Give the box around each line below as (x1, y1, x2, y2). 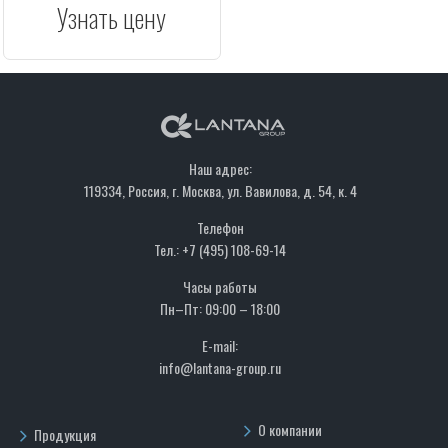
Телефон (196, 217, 244, 238)
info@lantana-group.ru (159, 357, 282, 378)
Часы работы (183, 276, 258, 297)
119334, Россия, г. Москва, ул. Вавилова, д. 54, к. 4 (83, 180, 357, 201)
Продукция (34, 424, 96, 445)
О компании (258, 419, 322, 440)
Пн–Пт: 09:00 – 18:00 (160, 298, 281, 319)
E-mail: (202, 335, 239, 356)
